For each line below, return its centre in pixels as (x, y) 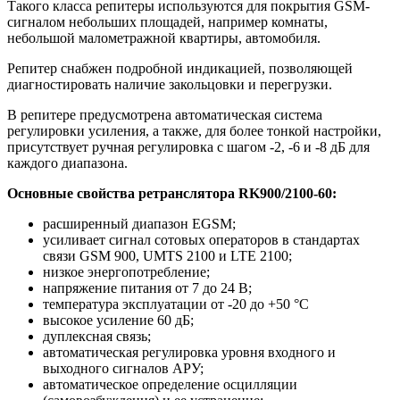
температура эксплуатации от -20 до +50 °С (176, 304)
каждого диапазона (66, 162)
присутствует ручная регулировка (110, 146)
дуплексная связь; (97, 336)
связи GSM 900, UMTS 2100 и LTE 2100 (166, 255)
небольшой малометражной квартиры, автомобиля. (164, 37)
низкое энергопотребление (125, 271)
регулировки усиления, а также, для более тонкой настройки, (194, 130)
